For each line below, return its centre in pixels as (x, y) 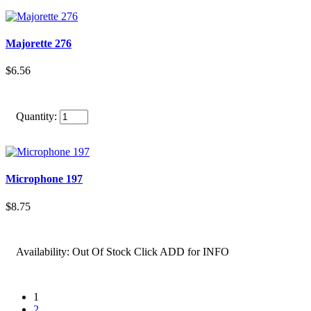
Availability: (43, 251)
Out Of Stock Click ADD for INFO (151, 251)
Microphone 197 (44, 179)
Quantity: (36, 117)
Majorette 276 (39, 43)
